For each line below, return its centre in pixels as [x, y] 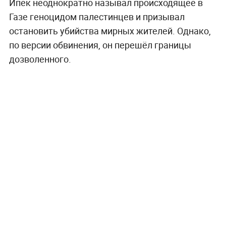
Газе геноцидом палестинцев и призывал [97, 17]
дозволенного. [40, 59]
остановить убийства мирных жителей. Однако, [110, 31]
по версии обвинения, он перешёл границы [100, 45]
